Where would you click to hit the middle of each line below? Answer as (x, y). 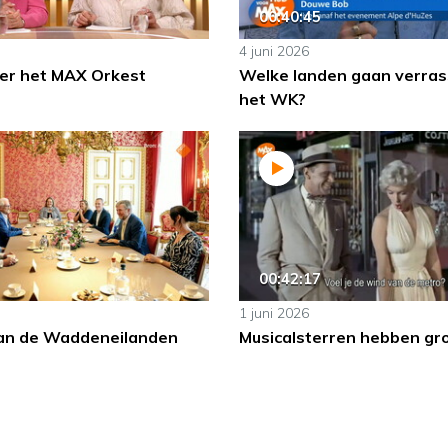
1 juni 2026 (273, 313)
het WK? (272, 99)
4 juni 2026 (273, 51)
